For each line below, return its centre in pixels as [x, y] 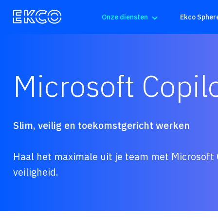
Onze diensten [125, 17]
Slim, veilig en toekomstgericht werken [101, 125]
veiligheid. [36, 172]
